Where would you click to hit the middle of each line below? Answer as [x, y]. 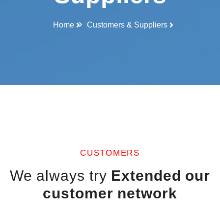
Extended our [161, 175]
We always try [58, 175]
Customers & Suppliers [127, 25]
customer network [110, 193]
